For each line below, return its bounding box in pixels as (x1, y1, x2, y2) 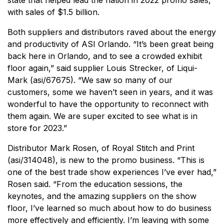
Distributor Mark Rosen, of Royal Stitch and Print (7, 143, 194, 153)
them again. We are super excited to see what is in (7, 111, 197, 121)
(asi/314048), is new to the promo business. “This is (7, 155, 204, 165)
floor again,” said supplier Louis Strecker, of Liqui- (7, 63, 197, 73)
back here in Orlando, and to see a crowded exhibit (7, 51, 202, 61)
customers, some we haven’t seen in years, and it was (7, 87, 213, 97)
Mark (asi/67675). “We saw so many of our (7, 75, 172, 85)
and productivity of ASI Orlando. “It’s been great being (7, 39, 213, 49)
